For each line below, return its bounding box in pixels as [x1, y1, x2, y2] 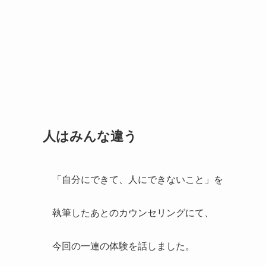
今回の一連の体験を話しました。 [52, 241, 195, 252]
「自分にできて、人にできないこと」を [52, 175, 223, 185]
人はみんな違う [43, 128, 137, 144]
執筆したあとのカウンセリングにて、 [52, 208, 214, 218]
